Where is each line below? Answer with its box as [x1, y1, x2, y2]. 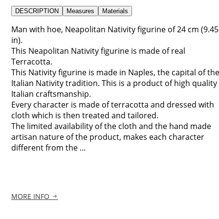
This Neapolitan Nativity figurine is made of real [11, 45, 185, 56]
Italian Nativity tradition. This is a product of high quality [11, 77, 217, 88]
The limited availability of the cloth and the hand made [11, 120, 211, 131]
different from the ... [11, 142, 86, 153]
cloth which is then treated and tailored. [11, 109, 158, 121]
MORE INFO [11, 192, 49, 201]
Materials [102, 7, 128, 15]
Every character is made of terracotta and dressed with [11, 99, 214, 110]
